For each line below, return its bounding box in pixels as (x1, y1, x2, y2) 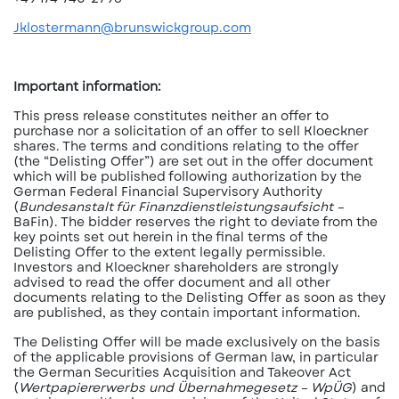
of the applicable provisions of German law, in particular (13, 348, 379, 366)
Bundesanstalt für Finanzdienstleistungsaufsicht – (19, 198, 344, 216)
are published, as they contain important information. (13, 304, 368, 322)
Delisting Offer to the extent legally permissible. (13, 243, 326, 261)
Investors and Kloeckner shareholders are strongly (13, 258, 338, 276)
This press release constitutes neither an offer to (13, 107, 329, 125)
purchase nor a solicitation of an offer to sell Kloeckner (13, 122, 369, 140)
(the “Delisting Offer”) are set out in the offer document (13, 152, 373, 170)
